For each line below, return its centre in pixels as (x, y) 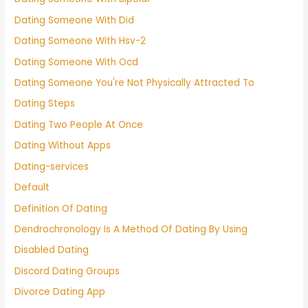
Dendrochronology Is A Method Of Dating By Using (131, 229)
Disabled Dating (52, 250)
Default (32, 188)
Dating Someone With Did (75, 20)
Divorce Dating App (60, 292)
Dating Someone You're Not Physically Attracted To (135, 83)
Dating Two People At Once (79, 124)
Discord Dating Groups (67, 271)
